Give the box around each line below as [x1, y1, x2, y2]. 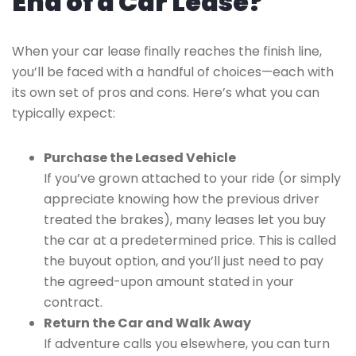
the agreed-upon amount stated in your [44, 273, 294, 291]
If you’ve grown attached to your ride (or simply [44, 169, 341, 188]
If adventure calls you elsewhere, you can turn [44, 335, 330, 353]
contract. [44, 293, 103, 311]
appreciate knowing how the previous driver [44, 190, 319, 208]
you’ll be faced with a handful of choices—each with [12, 63, 334, 81]
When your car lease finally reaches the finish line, [12, 42, 322, 60]
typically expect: [12, 104, 115, 122]
